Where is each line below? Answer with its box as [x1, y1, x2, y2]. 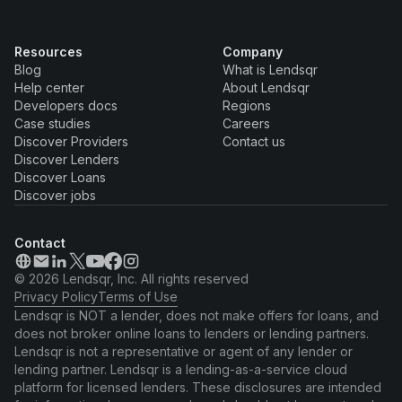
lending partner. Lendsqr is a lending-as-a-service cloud [14, 361, 347, 377]
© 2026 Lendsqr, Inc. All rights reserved [14, 270, 249, 286]
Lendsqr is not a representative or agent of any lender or [14, 343, 353, 359]
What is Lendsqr [223, 61, 318, 77]
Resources [14, 43, 83, 59]
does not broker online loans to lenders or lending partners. [14, 325, 369, 341]
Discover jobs [14, 187, 96, 203]
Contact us [223, 133, 285, 149]
